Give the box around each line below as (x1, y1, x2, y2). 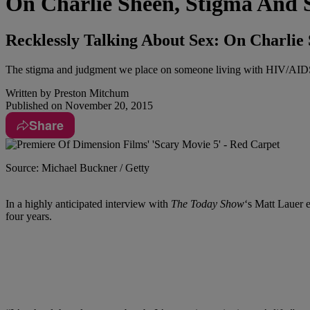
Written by (6, 87, 51, 100)
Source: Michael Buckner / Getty (6, 162, 149, 174)
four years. (6, 210, 52, 223)
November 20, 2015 (62, 100, 153, 112)
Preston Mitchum (51, 87, 129, 100)
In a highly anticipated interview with (6, 198, 171, 210)
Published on (6, 100, 62, 112)
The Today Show (171, 198, 244, 210)
